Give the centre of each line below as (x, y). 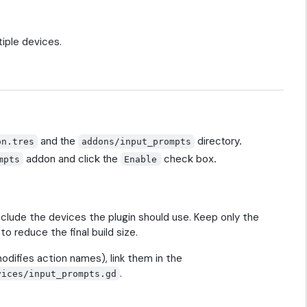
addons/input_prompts (137, 141)
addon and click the (72, 158)
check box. (188, 158)
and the (58, 140)
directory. (219, 140)
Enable (141, 159)
